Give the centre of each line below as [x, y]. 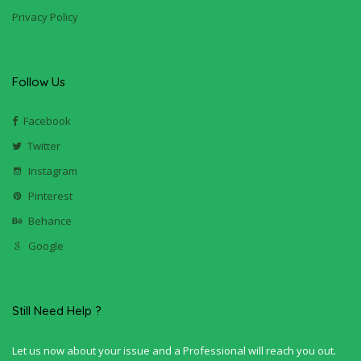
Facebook [47, 120]
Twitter [44, 145]
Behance [50, 220]
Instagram [53, 170]
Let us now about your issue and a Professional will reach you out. [174, 350]
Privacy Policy [45, 17]
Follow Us [39, 81]
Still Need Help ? [57, 310]
